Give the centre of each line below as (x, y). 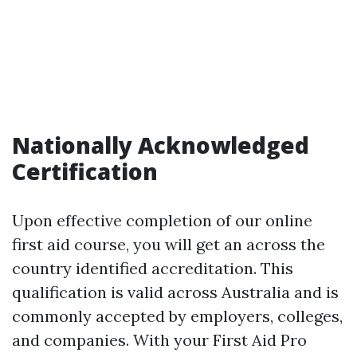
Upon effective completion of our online (162, 221)
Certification (85, 172)
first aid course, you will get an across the (169, 245)
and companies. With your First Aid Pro (159, 340)
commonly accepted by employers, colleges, (177, 316)
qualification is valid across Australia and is (175, 292)
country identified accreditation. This (153, 269)
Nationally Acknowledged (161, 145)
